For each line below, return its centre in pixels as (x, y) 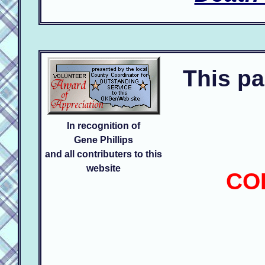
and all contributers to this (104, 154)
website (104, 168)
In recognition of (104, 125)
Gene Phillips (104, 140)
